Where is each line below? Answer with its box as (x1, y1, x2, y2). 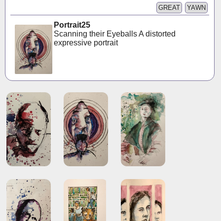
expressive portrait (54, 38, 118, 47)
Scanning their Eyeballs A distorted (54, 29, 176, 38)
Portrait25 (54, 20, 91, 29)
